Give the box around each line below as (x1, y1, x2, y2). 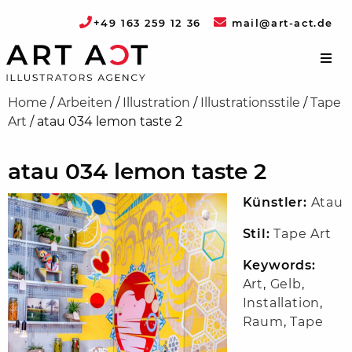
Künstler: (242, 195, 307, 211)
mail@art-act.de (227, 16, 333, 29)
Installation (242, 295, 321, 311)
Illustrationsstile (200, 95, 300, 111)
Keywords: (242, 258, 316, 273)
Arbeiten (57, 95, 112, 111)
